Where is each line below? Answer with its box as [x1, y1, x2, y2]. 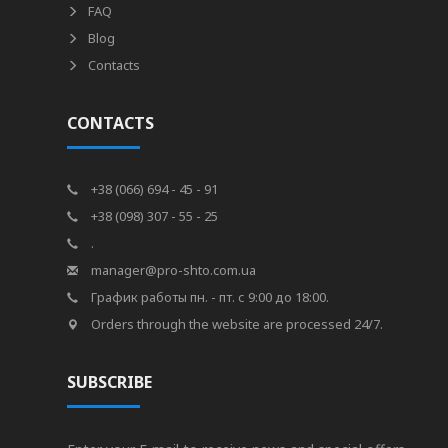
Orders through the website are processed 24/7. [88, 315, 384, 333]
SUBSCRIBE [67, 371, 153, 393]
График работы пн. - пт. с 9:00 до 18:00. [88, 288, 330, 306]
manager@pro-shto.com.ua [88, 261, 257, 279]
